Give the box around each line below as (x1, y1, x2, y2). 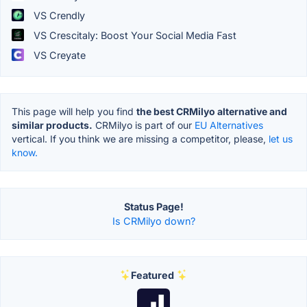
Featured (130, 269, 174, 281)
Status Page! (123, 200, 184, 212)
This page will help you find (12, 105, 136, 117)
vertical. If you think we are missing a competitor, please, (12, 132, 269, 145)
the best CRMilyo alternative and (136, 105, 287, 117)
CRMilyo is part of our (93, 119, 195, 131)
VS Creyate (31, 49, 86, 61)
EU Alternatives (195, 119, 263, 131)
